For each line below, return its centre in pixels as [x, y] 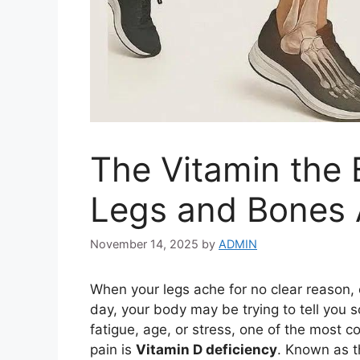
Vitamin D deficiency [207, 350]
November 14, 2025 [144, 244]
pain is [113, 350]
